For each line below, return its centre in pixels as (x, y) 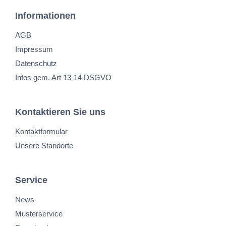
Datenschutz (36, 63)
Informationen (45, 16)
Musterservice (39, 214)
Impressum (34, 49)
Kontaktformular (41, 131)
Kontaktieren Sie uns (60, 112)
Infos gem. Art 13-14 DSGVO (63, 77)
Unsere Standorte (44, 146)
